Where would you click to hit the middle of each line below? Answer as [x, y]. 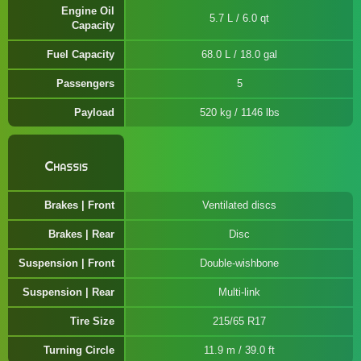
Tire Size [92, 321]
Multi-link [239, 292]
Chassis [66, 166]
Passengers [85, 83]
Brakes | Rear [81, 234]
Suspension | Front [66, 263]
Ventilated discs [239, 205]
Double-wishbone [239, 263]
